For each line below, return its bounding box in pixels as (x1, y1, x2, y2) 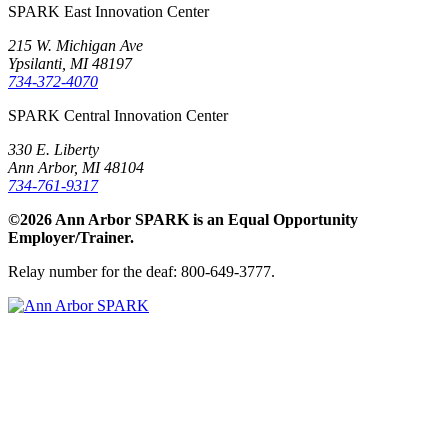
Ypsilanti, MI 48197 (8, 54, 132, 72)
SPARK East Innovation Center (8, 2, 209, 20)
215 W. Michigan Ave (8, 36, 143, 54)
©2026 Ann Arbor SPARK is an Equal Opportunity (8, 210, 358, 228)
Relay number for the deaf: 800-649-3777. (8, 262, 275, 280)
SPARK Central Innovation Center (8, 106, 228, 124)
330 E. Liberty (8, 140, 99, 158)
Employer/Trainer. (8, 228, 134, 246)
